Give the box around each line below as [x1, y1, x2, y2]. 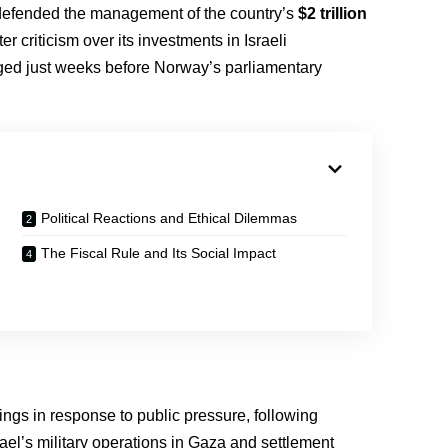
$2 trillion [298, 5, 368, 22]
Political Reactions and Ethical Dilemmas [41, 210, 298, 226]
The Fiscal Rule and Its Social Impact [41, 245, 277, 261]
